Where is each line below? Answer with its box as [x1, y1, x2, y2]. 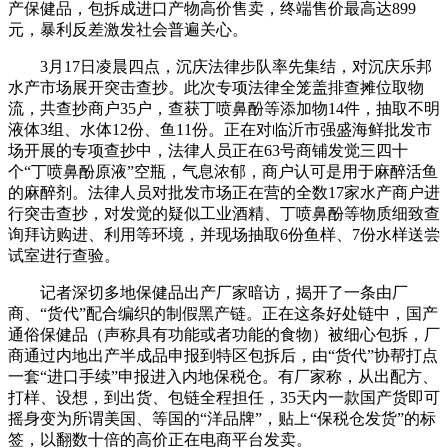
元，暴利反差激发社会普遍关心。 [8, 21, 248, 39]
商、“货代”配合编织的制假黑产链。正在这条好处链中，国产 [8, 305, 438, 323]
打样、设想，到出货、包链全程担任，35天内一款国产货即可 [8, 389, 440, 407]
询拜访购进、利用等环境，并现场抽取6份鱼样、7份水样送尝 [8, 226, 440, 244]
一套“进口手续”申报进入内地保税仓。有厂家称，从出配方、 [8, 368, 438, 386]
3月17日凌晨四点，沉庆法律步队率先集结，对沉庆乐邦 [8, 58, 432, 76]
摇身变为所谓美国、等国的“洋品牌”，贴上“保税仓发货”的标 [8, 410, 436, 428]
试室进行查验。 [8, 247, 120, 265]
